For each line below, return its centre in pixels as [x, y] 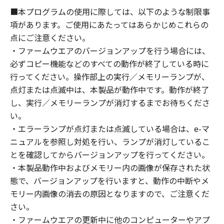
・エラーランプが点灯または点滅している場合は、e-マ [110, 128]
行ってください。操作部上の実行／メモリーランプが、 [110, 76]
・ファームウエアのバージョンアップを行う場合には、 [110, 50]
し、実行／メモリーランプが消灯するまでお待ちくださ [110, 102]
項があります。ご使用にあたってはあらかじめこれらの [109, 24]
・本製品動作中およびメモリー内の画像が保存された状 [110, 167]
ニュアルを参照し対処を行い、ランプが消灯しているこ [110, 141]
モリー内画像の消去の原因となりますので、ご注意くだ [110, 193]
